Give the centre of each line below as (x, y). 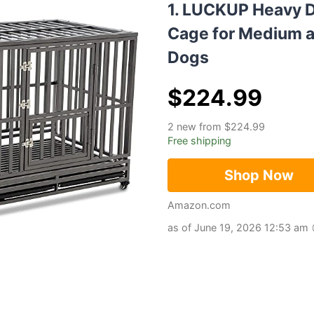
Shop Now (259, 176)
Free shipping (199, 141)
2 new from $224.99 (216, 127)
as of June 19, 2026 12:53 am (239, 228)
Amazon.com (203, 205)
